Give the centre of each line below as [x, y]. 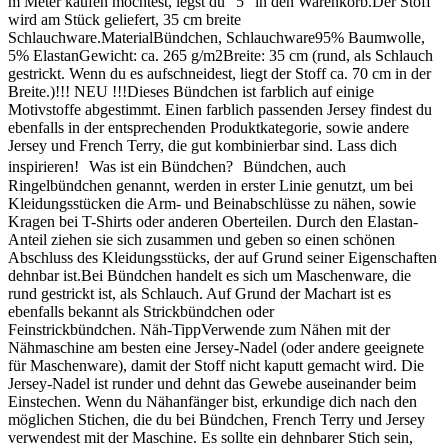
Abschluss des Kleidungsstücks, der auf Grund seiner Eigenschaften [222, 257]
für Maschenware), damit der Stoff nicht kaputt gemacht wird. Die [216, 365]
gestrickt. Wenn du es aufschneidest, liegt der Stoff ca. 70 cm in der [219, 73]
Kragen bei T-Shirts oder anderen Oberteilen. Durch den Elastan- [213, 221]
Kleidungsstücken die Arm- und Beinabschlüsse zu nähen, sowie [212, 203]
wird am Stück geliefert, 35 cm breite [124, 19]
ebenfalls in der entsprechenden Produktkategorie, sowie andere [208, 127]
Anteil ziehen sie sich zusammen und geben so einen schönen [201, 239]
